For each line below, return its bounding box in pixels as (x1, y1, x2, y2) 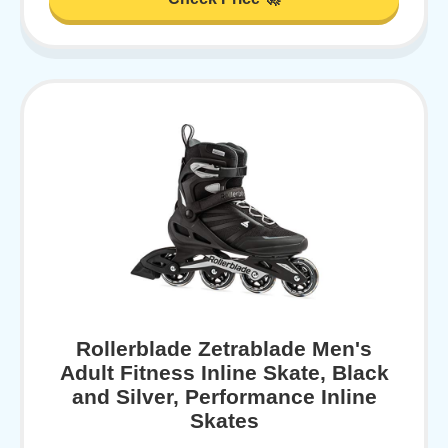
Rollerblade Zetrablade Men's (76, 336, 372, 360)
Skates (189, 408, 259, 432)
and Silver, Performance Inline (71, 384, 377, 408)
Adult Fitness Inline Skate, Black (59, 360, 389, 384)
